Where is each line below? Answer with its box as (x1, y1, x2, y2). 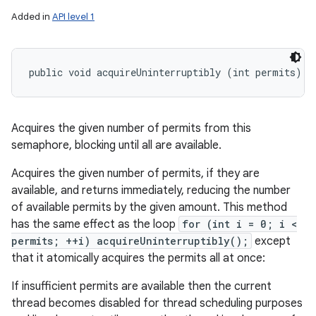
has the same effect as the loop (11, 217, 178, 231)
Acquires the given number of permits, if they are (11, 166, 260, 181)
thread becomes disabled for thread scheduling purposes (11, 296, 303, 310)
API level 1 (52, 11, 95, 23)
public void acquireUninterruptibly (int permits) (29, 66, 302, 79)
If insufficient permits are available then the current (11, 279, 272, 293)
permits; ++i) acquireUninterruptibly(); (11, 234, 248, 248)
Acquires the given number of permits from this (11, 121, 251, 135)
